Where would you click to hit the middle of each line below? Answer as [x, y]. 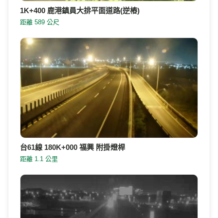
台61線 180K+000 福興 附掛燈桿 [72, 147]
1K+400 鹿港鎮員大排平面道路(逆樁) [80, 10]
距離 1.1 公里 [39, 159]
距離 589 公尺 [39, 22]
